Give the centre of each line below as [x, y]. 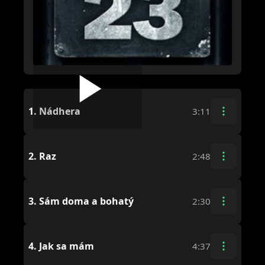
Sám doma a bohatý [85, 201]
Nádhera [59, 111]
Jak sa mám [65, 246]
